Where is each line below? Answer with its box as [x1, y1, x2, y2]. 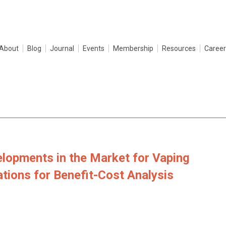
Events [83, 44, 104, 52]
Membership [113, 44, 153, 52]
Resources [162, 44, 196, 52]
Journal [50, 44, 74, 52]
